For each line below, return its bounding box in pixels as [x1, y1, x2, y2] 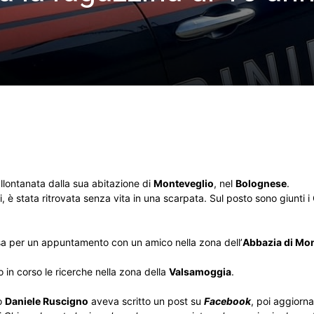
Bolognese [235, 177, 287, 189]
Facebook [204, 295, 251, 307]
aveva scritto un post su [88, 295, 204, 307]
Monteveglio [153, 177, 214, 189]
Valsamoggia [169, 266, 231, 278]
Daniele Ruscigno [5, 295, 88, 307]
